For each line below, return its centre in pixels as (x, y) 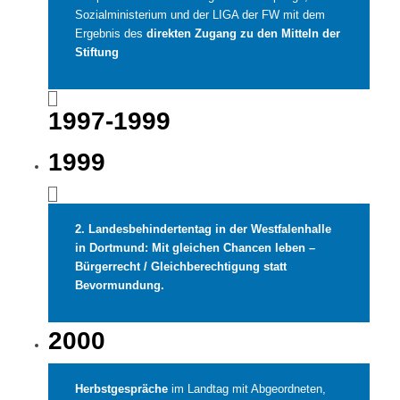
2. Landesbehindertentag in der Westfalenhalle (203, 229)
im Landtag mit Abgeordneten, (246, 389)
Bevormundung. (119, 285)
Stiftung (96, 52)
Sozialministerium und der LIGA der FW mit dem (200, 14)
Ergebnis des (110, 33)
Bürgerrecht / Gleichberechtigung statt (180, 266)
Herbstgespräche (121, 389)
